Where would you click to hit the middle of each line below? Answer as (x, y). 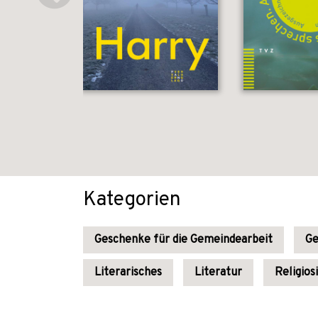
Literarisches (128, 273)
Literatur (218, 273)
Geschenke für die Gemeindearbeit (183, 240)
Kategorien (132, 200)
